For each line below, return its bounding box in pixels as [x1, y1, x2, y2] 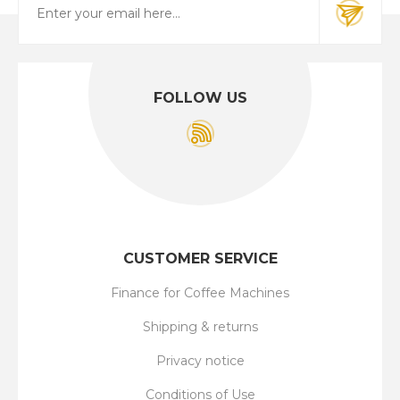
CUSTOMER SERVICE [122, 249, 278, 267]
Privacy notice [155, 352, 245, 369]
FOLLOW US [153, 88, 247, 106]
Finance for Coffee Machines [111, 284, 289, 301]
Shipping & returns [142, 318, 258, 335]
